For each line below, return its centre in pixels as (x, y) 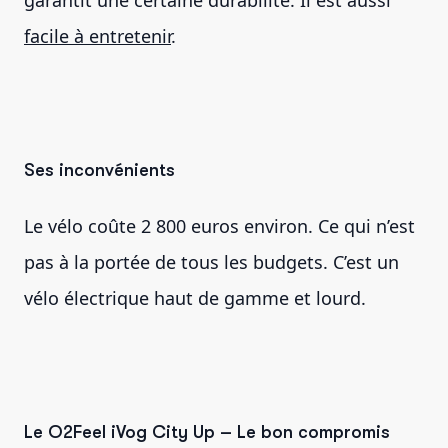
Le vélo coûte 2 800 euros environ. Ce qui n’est (219, 225)
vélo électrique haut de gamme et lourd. (197, 297)
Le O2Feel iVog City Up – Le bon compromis (207, 431)
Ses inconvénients (99, 169)
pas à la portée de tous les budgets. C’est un (211, 261)
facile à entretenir (97, 35)
